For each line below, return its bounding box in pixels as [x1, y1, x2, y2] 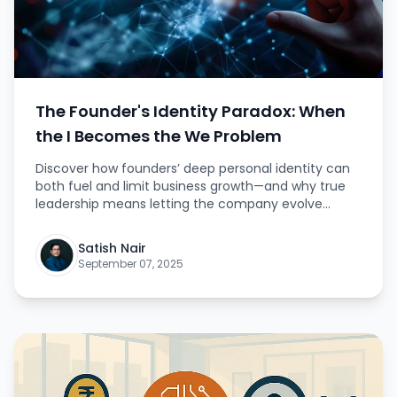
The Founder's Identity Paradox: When [35, 100, 346, 122]
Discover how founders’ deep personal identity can [35, 160, 350, 177]
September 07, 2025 [78, 256, 183, 271]
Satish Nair [78, 239, 146, 257]
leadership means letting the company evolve [35, 195, 323, 213]
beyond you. [35, 213, 112, 230]
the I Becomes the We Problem [35, 125, 282, 147]
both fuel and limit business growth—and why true [35, 177, 346, 195]
